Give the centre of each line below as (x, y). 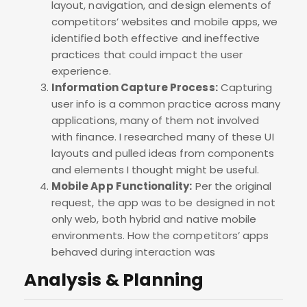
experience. (81, 71)
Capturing (245, 88)
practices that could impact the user (147, 55)
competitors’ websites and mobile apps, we (165, 22)
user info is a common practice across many (166, 104)
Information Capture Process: (135, 88)
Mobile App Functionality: (122, 186)
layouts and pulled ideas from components (163, 153)
